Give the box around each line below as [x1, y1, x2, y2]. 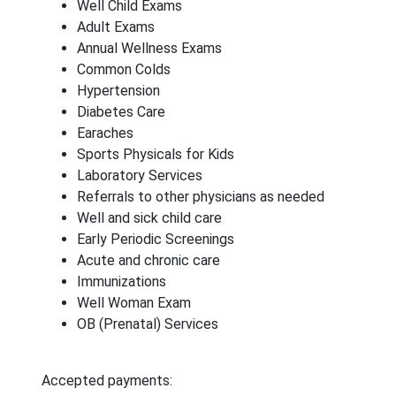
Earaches [77, 125, 133, 141]
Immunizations [77, 273, 166, 290]
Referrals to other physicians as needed [77, 188, 324, 205]
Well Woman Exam [77, 294, 191, 311]
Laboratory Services [77, 167, 202, 184]
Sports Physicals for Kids [77, 146, 234, 163]
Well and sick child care [77, 209, 222, 226]
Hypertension [77, 82, 160, 99]
